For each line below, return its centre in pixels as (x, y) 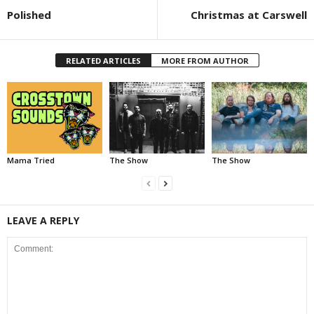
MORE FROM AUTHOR (205, 61)
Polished (29, 15)
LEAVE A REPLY (43, 220)
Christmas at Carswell (249, 15)
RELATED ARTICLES (103, 61)
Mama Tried (31, 160)
